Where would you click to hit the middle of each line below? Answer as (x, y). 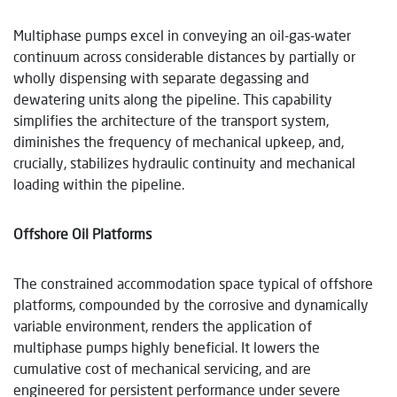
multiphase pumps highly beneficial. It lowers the (167, 346)
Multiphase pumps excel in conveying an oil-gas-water (182, 35)
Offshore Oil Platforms (82, 233)
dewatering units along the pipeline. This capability (173, 98)
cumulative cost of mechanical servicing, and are (162, 368)
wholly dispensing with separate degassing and (161, 77)
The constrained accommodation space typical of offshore (193, 283)
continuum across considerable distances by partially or (184, 56)
